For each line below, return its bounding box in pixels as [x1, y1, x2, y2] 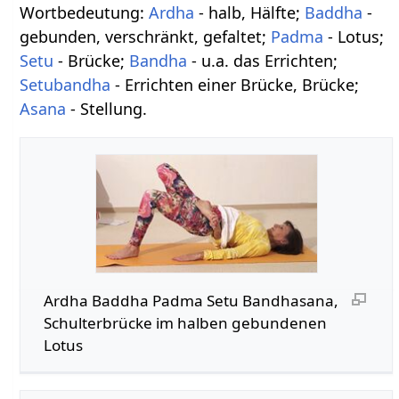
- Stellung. [66, 97, 148, 119]
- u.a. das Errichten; [187, 49, 338, 71]
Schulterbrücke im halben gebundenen [43, 312, 327, 333]
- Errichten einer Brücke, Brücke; [110, 73, 360, 95]
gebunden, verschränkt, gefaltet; [20, 25, 272, 47]
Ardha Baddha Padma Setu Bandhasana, [43, 289, 338, 311]
